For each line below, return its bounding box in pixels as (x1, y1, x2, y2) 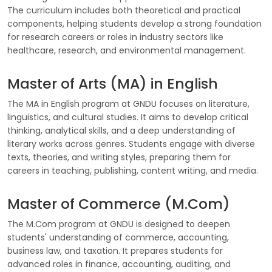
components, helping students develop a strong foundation (7, 18, 262, 30)
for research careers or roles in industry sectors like (7, 31, 223, 43)
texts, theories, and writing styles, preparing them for (7, 151, 231, 163)
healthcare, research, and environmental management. (7, 44, 246, 56)
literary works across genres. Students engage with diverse (7, 138, 255, 150)
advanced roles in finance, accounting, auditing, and (7, 258, 231, 270)
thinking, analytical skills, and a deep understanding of (7, 124, 236, 137)
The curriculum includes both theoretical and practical (7, 4, 240, 16)
